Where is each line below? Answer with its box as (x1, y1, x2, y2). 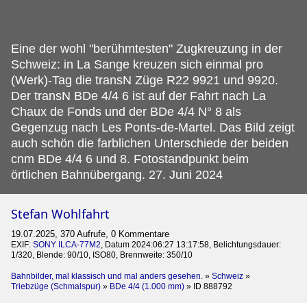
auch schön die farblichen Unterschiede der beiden (11, 136, 288, 150)
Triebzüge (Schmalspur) (11, 282, 101, 291)
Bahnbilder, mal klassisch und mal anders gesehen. (11, 271, 203, 281)
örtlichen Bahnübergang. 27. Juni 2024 (11, 168, 223, 182)
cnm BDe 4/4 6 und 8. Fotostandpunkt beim (11, 152, 249, 166)
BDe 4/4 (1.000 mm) (110, 282, 184, 291)
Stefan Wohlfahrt (11, 206, 110, 222)
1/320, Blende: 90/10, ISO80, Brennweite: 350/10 (11, 250, 193, 260)
